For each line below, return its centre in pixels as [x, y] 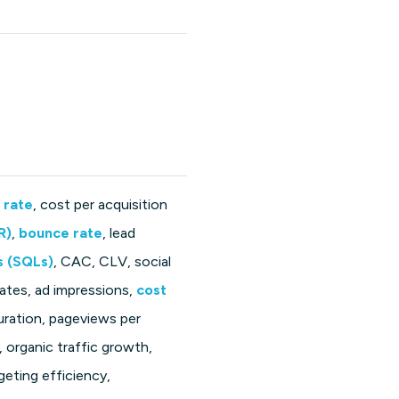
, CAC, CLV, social [113, 262]
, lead [119, 233]
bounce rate [61, 233]
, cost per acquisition [101, 205]
